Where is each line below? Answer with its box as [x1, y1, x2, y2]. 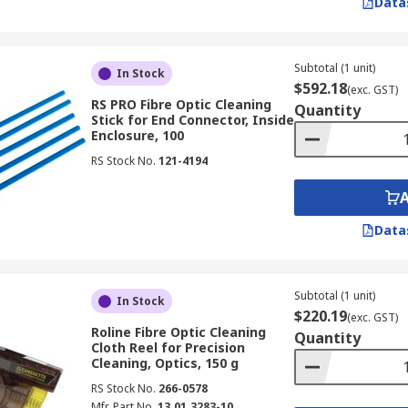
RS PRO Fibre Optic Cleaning [90, 96, 271, 113]
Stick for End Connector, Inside [90, 111, 294, 128]
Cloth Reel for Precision [90, 339, 245, 356]
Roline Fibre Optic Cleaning [90, 323, 266, 341]
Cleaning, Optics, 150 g [90, 354, 239, 372]
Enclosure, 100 [90, 127, 184, 144]
